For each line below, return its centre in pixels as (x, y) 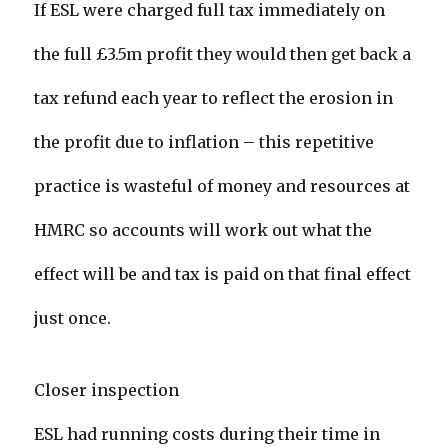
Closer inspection (107, 390)
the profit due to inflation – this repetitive (204, 142)
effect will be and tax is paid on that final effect (223, 274)
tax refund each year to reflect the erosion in (214, 98)
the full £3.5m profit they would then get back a (223, 54)
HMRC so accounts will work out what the (203, 230)
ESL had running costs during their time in (207, 434)
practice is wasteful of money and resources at (222, 186)
